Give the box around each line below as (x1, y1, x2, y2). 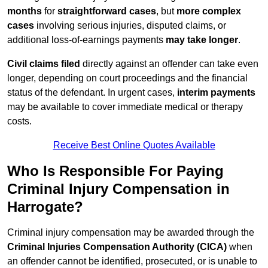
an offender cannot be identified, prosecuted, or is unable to (7, 256, 257, 267)
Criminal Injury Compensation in (7, 181, 230, 197)
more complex (176, 6, 241, 17)
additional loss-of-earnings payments (7, 35, 166, 45)
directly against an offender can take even (80, 59, 258, 69)
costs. (7, 116, 32, 127)
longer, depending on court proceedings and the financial (7, 73, 248, 84)
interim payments (177, 87, 255, 98)
